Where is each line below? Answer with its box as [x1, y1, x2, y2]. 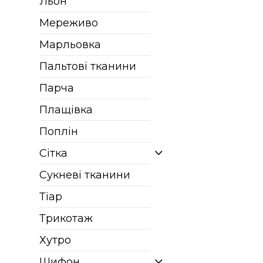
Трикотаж [39, 212, 93, 225]
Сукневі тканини [39, 168, 131, 181]
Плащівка [39, 103, 93, 116]
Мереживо [39, 16, 99, 29]
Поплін [39, 125, 79, 138]
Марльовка [39, 38, 102, 51]
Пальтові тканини [39, 60, 137, 73]
